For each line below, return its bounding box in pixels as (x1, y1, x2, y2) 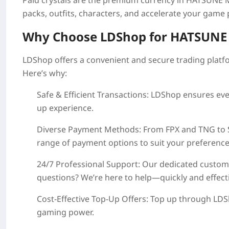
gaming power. (37, 207, 94, 218)
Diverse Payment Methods (37, 124, 139, 135)
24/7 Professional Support (37, 158, 138, 170)
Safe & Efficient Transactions (37, 89, 147, 100)
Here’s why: (22, 67, 67, 79)
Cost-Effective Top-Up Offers (37, 193, 146, 204)
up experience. (37, 102, 94, 113)
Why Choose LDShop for (22, 28, 170, 45)
